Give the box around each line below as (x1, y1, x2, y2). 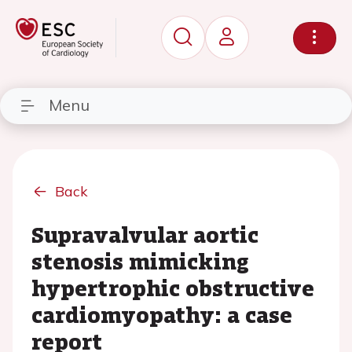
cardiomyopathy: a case (31, 299, 292, 330)
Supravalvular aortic (31, 218, 258, 250)
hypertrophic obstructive (31, 272, 314, 303)
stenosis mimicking (31, 245, 249, 277)
